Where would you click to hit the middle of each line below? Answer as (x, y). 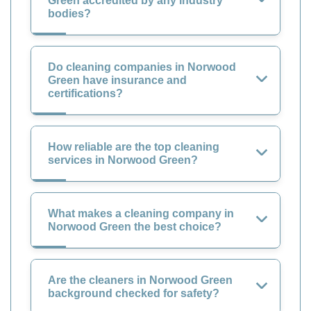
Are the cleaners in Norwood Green (140, 280)
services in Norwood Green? (123, 160)
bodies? (69, 13)
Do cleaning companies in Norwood (142, 67)
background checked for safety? (134, 293)
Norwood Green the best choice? (135, 226)
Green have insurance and (117, 80)
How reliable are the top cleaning (134, 146)
